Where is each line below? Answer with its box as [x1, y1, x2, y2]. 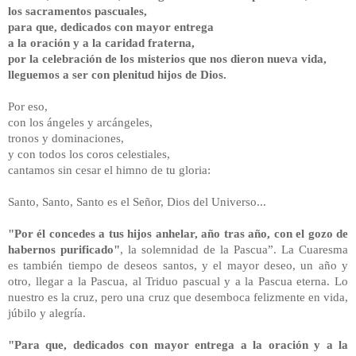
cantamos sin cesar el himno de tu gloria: [8, 162, 211, 176]
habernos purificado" [8, 242, 120, 256]
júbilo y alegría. [8, 305, 86, 319]
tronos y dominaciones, [8, 130, 124, 145]
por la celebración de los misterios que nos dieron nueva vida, [8, 51, 327, 65]
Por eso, [8, 99, 48, 113]
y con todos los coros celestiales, [8, 146, 170, 161]
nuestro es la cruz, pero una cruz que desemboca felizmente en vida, [8, 289, 348, 304]
